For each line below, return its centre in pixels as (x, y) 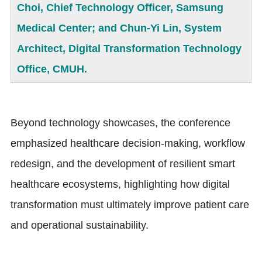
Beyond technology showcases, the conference (120, 123)
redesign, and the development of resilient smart (123, 163)
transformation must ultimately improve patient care (130, 204)
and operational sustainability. (80, 225)
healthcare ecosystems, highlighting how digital (120, 184)
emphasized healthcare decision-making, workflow (128, 143)
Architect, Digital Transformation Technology (129, 48)
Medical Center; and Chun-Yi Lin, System (119, 28)
